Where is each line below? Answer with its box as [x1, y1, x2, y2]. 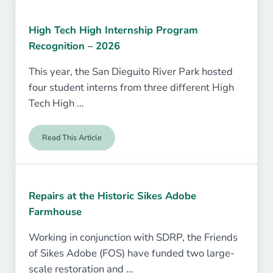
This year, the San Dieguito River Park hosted [29, 65, 233, 79]
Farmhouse [29, 204, 82, 219]
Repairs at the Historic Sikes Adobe [29, 188, 197, 203]
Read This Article [42, 132, 102, 144]
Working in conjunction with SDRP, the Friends [29, 230, 238, 245]
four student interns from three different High [29, 80, 235, 95]
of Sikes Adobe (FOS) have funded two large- [29, 246, 235, 261]
